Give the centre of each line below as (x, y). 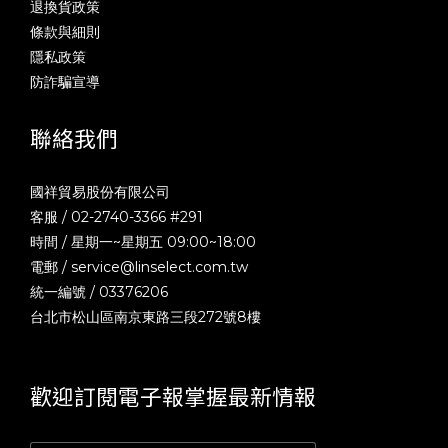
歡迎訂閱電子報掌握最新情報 (173, 395)
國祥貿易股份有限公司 (100, 191)
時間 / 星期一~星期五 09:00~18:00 (143, 241)
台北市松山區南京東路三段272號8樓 (145, 316)
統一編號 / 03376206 (99, 291)
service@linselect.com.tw (159, 266)
